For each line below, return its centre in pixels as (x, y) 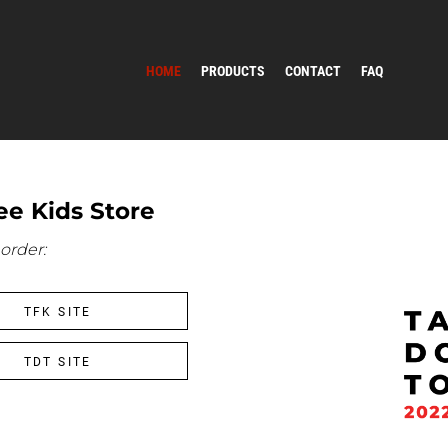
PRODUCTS (232, 70)
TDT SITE (57, 361)
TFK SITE (57, 311)
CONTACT (312, 70)
